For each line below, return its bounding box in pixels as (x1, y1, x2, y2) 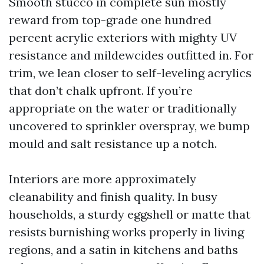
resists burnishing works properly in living (9, 225, 244, 239)
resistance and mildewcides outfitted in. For (9, 48, 253, 62)
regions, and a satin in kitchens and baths (9, 242, 238, 257)
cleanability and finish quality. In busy (9, 189, 217, 204)
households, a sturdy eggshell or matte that (9, 207, 250, 222)
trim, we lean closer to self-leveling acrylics (9, 65, 252, 80)
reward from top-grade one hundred (9, 12, 212, 27)
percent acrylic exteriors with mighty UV (9, 30, 237, 45)
